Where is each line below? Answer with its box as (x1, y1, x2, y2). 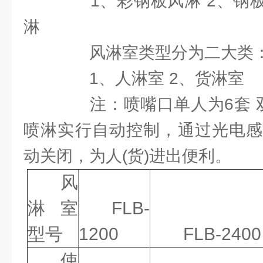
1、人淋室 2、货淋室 (56, 69, 244, 87)
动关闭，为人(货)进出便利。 (23, 147, 231, 165)
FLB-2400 (183, 224, 262, 244)
